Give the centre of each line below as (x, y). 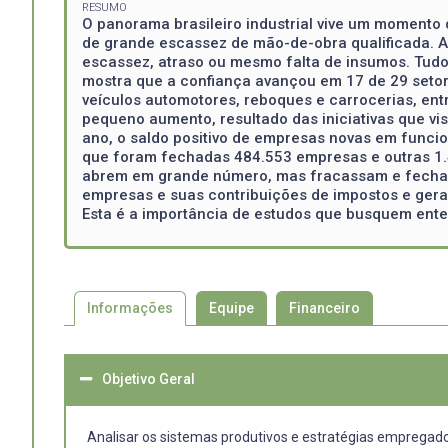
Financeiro (325, 308)
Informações (129, 308)
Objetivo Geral (148, 379)
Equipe (231, 308)
